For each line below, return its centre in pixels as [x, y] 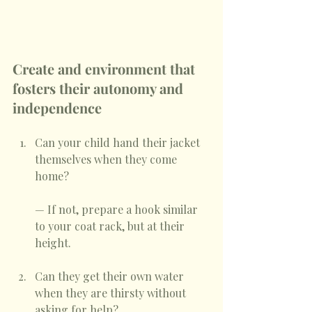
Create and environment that [106, 68]
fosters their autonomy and [100, 88]
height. [54, 242]
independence [57, 107]
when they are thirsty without [112, 292]
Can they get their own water [111, 276]
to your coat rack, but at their [111, 226]
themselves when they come [107, 159]
